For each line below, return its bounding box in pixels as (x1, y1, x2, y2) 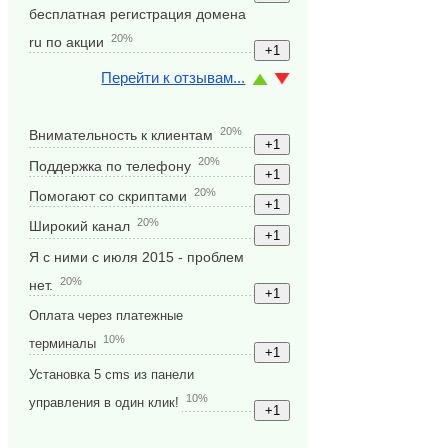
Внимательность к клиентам (29, 128, 214, 144)
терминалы (29, 336, 97, 351)
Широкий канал (29, 219, 131, 235)
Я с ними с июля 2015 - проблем (29, 249, 245, 265)
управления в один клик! (29, 394, 180, 410)
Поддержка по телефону (29, 158, 192, 174)
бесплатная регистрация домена (29, 6, 247, 22)
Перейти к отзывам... (101, 69, 246, 87)
